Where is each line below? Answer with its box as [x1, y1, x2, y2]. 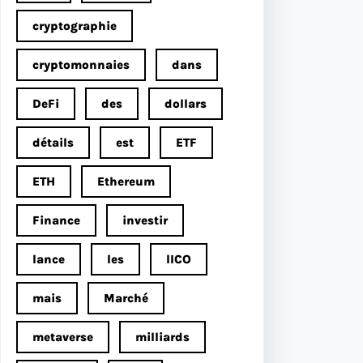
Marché [104, 290, 148, 305]
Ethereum [97, 173, 155, 189]
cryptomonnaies [32, 57, 130, 72]
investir [122, 212, 168, 228]
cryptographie [32, 18, 117, 33]
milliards [135, 329, 190, 344]
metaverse [32, 329, 93, 344]
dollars [164, 96, 207, 111]
